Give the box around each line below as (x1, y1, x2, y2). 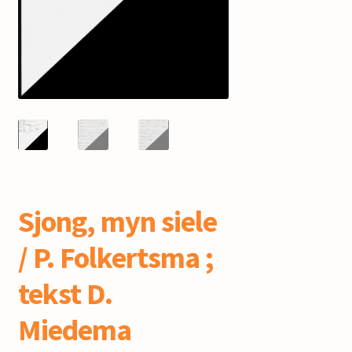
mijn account (17, 6, 88, 23)
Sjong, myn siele (17, 202, 217, 240)
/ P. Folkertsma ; (17, 238, 214, 276)
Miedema (17, 310, 131, 348)
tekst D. (17, 274, 112, 312)
